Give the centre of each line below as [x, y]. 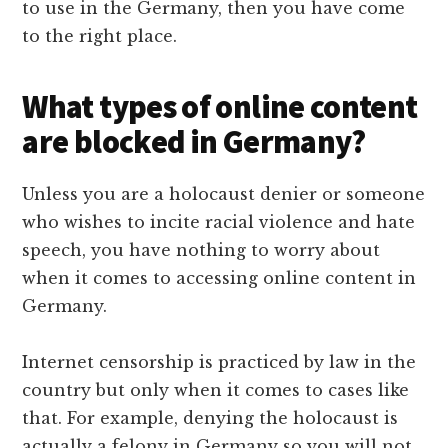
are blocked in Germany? [194, 142]
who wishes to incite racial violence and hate [219, 222]
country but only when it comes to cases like [216, 390]
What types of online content [220, 107]
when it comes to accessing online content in [219, 278]
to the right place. [100, 36]
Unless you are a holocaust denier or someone [224, 194]
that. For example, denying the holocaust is [210, 418]
